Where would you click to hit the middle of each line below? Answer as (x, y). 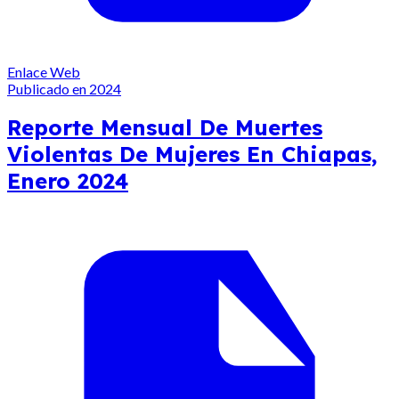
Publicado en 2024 (64, 88)
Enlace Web (44, 71)
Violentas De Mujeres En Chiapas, (192, 155)
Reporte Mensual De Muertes (165, 128)
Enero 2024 (68, 181)
